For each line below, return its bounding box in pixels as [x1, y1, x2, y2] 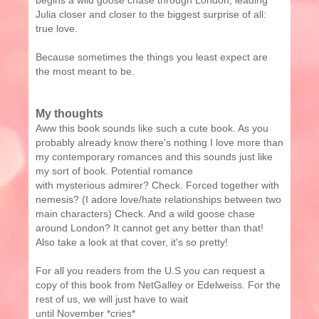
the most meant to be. [36, 66, 135, 78]
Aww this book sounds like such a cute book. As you [36, 122, 268, 135]
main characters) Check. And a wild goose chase [36, 208, 255, 220]
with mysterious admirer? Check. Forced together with [36, 179, 279, 192]
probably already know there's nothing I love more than [36, 137, 283, 149]
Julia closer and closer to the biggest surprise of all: [36, 9, 266, 21]
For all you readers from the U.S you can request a [36, 265, 265, 277]
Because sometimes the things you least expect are [36, 51, 268, 63]
